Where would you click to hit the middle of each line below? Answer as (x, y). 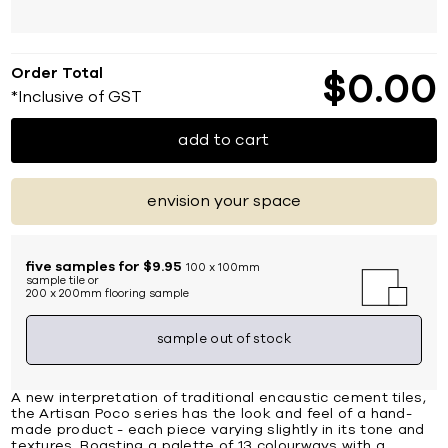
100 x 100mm (223, 267)
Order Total (57, 73)
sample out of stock (224, 340)
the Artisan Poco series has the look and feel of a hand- (212, 413)
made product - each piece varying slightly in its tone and (218, 429)
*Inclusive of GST (77, 96)
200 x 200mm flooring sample (108, 293)
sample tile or (63, 280)
